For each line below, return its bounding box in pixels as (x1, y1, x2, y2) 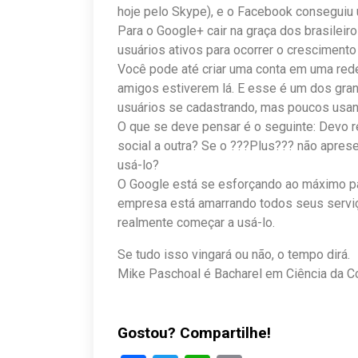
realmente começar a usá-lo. (117, 215, 275, 230)
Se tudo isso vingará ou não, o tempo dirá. (117, 247, 353, 262)
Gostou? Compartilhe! (117, 324, 271, 342)
